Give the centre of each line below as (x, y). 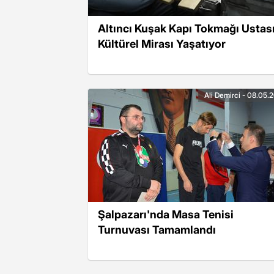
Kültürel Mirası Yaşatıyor (162, 43)
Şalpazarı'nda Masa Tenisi (166, 214)
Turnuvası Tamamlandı (157, 229)
